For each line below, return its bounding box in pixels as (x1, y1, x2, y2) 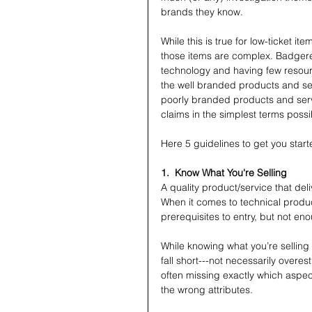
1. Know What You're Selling (161, 166, 287, 179)
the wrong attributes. (161, 283, 253, 296)
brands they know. (161, 6, 243, 18)
